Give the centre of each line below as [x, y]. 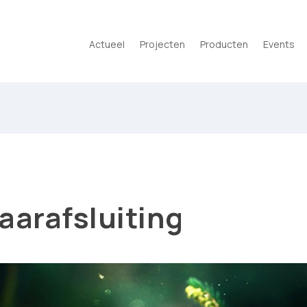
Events [279, 44]
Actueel [107, 44]
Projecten [162, 44]
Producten [224, 44]
